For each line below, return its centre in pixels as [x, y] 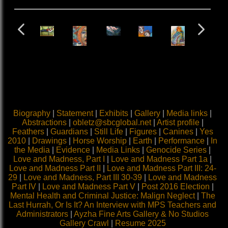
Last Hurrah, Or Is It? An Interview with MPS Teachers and [112, 205]
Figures [143, 132]
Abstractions [44, 123]
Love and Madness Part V [89, 187]
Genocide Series [176, 150]
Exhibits [114, 113]
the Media [32, 150]
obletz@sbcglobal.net [112, 123]
